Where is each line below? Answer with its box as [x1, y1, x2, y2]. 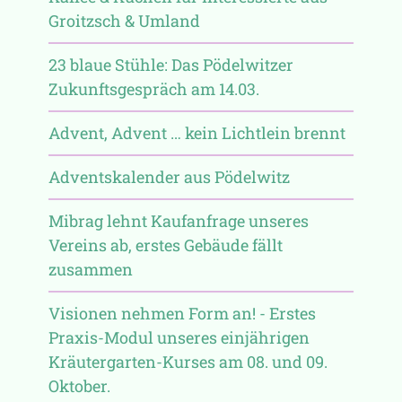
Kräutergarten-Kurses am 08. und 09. [48, 350, 328, 372]
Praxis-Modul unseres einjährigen [48, 326, 310, 348]
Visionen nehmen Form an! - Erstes [48, 301, 316, 324]
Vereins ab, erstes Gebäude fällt [48, 233, 283, 256]
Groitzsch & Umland [48, 9, 200, 31]
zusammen [48, 258, 133, 280]
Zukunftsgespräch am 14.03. [48, 77, 259, 100]
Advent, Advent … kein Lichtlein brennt [48, 121, 345, 144]
